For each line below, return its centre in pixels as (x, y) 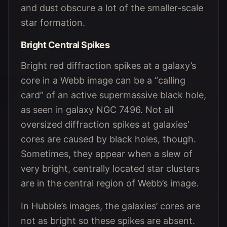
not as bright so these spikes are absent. (108, 221)
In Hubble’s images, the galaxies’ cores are (110, 206)
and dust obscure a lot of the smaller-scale (112, 8)
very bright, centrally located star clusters (110, 168)
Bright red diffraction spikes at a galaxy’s (108, 66)
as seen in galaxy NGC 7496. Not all (97, 110)
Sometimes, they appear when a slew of (107, 154)
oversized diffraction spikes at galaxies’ (105, 124)
